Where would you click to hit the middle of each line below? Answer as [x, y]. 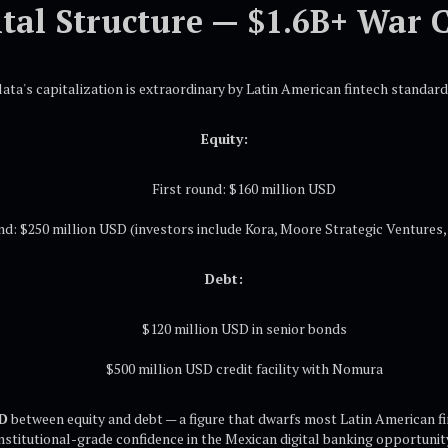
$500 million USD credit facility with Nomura [244, 368]
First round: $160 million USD [244, 188]
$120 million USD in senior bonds [244, 328]
